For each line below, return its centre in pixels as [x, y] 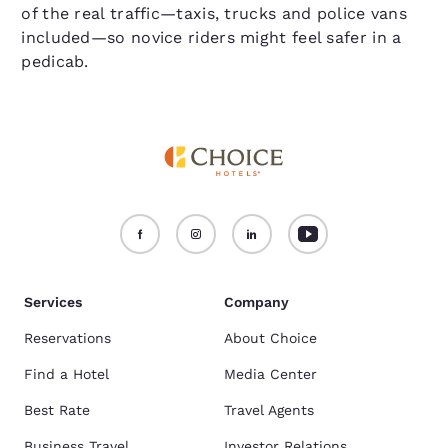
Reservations [67, 338]
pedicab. [55, 61]
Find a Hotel [66, 374]
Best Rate [57, 410]
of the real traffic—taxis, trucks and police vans [214, 13]
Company [256, 302]
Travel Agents [269, 410]
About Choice [270, 338]
